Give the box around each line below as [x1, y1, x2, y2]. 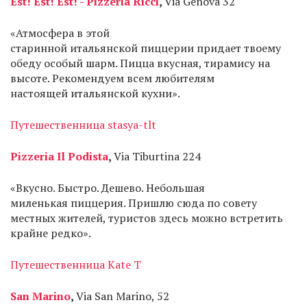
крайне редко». [10, 225, 91, 241]
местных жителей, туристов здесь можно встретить [10, 210, 283, 225]
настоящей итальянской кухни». [10, 86, 180, 101]
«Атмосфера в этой [10, 25, 110, 40]
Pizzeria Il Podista [10, 149, 108, 164]
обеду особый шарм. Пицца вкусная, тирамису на [10, 56, 270, 71]
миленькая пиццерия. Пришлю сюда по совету [10, 195, 257, 210]
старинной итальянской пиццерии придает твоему [10, 40, 281, 56]
